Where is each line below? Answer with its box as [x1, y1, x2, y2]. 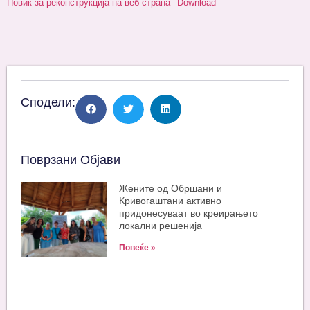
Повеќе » [119, 242, 156, 253]
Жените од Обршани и [119, 182, 223, 194]
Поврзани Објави [21, 152, 120, 167]
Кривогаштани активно [119, 194, 222, 206]
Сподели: [21, 95, 75, 109]
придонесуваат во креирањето [119, 207, 259, 219]
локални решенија [119, 219, 203, 231]
